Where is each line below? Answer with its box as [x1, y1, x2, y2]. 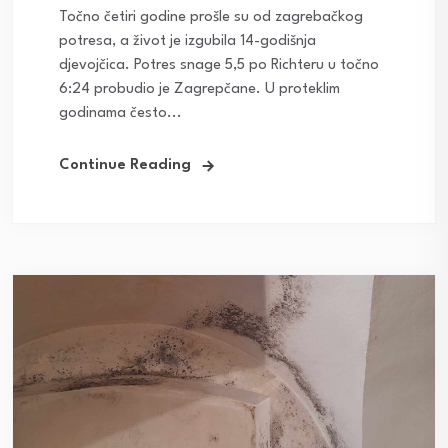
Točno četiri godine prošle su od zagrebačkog [59, 9, 363, 25]
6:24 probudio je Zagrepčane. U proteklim [59, 81, 340, 97]
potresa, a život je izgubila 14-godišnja [59, 33, 316, 49]
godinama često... [59, 105, 182, 121]
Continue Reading [59, 157, 191, 173]
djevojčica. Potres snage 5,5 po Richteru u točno [59, 57, 379, 73]
